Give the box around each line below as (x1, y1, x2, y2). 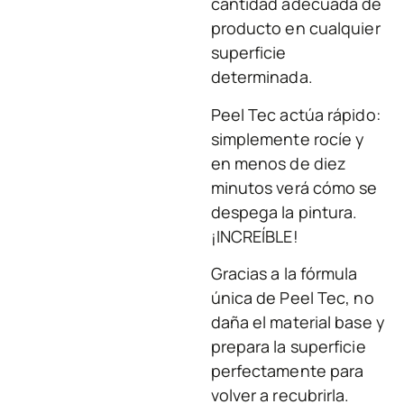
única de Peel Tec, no (210, 287, 374, 309)
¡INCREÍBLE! (210, 225, 298, 247)
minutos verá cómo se (210, 176, 378, 198)
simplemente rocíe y (210, 127, 365, 150)
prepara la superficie (210, 335, 366, 358)
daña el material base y (210, 311, 385, 334)
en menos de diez (210, 151, 347, 174)
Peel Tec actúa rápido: (210, 103, 381, 125)
